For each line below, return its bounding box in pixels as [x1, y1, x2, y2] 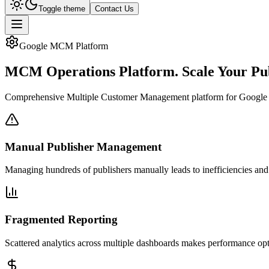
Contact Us [95, 4, 134, 13]
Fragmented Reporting [5, 213, 118, 226]
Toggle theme [38, 4, 85, 13]
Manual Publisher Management [5, 140, 162, 153]
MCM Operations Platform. [5, 63, 182, 79]
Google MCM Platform [19, 41, 108, 51]
